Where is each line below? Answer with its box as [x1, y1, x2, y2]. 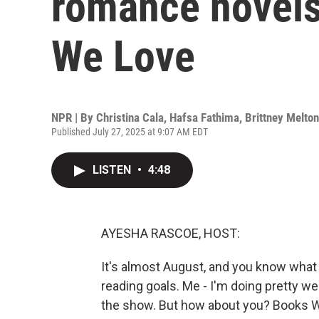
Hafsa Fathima [169, 110, 239, 125]
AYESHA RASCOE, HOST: [101, 226, 240, 241]
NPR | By [51, 110, 96, 125]
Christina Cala [96, 110, 164, 125]
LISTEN [93, 163, 134, 177]
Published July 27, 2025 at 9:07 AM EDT [51, 126, 208, 137]
